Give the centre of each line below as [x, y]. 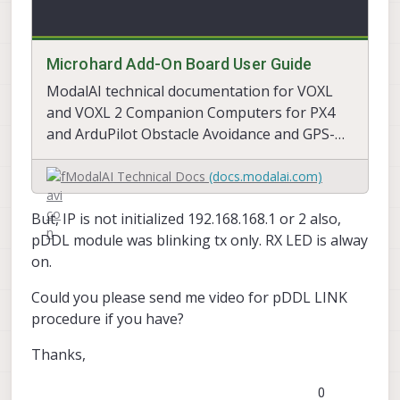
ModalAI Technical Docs [137, 176]
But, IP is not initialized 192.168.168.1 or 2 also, [186, 218]
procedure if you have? [108, 318]
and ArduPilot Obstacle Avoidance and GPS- [191, 133]
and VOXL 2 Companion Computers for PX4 [191, 112]
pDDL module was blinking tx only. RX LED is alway [200, 240]
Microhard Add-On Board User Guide [179, 63]
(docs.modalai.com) [266, 176]
